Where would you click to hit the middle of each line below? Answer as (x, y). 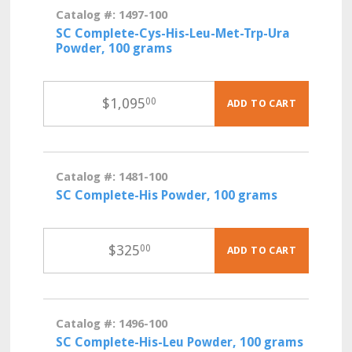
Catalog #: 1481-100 (112, 177)
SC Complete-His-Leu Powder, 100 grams (180, 342)
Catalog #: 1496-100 (112, 324)
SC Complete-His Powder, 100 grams (167, 195)
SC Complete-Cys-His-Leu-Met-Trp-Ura (173, 33)
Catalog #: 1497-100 (112, 15)
